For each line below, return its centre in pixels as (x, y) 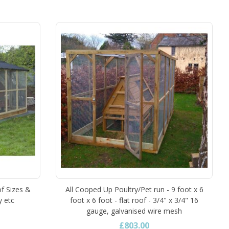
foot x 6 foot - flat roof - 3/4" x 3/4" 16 (134, 200)
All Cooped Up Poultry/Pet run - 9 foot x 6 (134, 189)
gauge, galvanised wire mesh (134, 211)
